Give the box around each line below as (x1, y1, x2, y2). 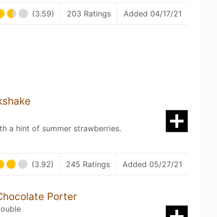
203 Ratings (67, 9, 111, 18)
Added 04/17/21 (124, 9, 182, 18)
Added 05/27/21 (122, 159, 182, 169)
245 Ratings (66, 159, 110, 169)
